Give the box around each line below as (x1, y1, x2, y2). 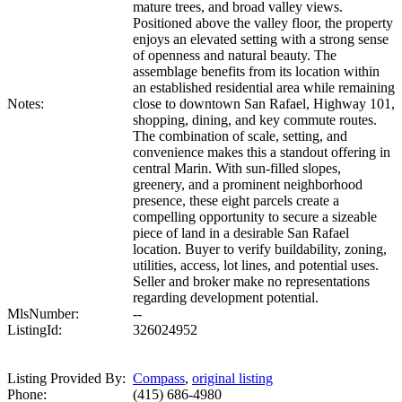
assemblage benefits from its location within (133, 64, 380, 80)
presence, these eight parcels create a (133, 193, 339, 209)
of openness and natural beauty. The (133, 48, 336, 64)
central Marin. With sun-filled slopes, (133, 161, 341, 177)
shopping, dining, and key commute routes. (133, 112, 377, 128)
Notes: (7, 96, 44, 112)
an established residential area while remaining (133, 80, 395, 96)
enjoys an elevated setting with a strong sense (133, 31, 389, 48)
